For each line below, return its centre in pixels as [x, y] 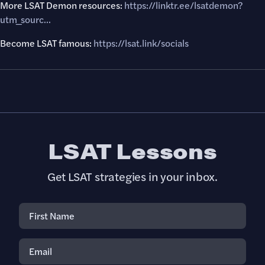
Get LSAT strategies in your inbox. [132, 176]
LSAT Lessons [132, 150]
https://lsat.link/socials [141, 43]
